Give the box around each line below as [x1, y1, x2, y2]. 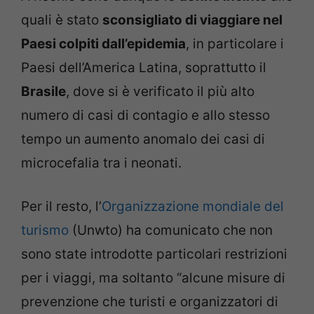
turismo [21, 222, 69, 239]
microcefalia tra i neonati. [21, 154, 182, 171]
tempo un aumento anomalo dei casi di [21, 130, 265, 147]
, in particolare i [186, 35, 284, 52]
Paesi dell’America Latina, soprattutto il [21, 59, 266, 76]
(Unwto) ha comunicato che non [69, 222, 273, 239]
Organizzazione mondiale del [102, 198, 284, 215]
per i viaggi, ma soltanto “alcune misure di [21, 270, 285, 287]
